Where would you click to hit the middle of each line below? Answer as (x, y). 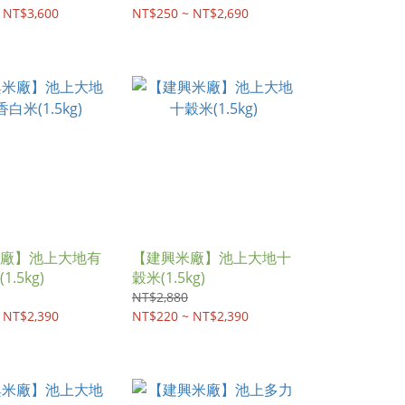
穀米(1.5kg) (169, 278)
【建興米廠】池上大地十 (212, 258)
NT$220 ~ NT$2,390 (190, 316)
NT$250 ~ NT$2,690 (190, 13)
